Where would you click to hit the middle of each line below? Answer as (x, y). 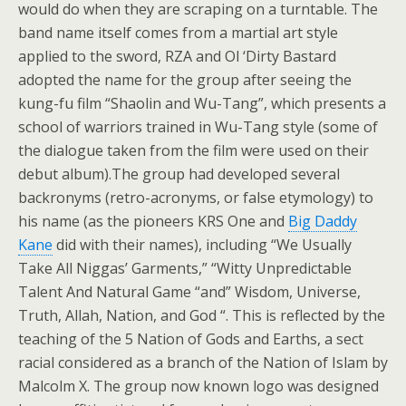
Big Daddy (323, 221)
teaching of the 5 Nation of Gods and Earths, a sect (191, 339)
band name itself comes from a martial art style (178, 33)
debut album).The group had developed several (179, 174)
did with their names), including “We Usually (202, 245)
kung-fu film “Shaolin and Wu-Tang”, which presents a (202, 103)
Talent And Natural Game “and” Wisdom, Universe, (189, 292)
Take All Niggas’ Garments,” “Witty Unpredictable (185, 268)
